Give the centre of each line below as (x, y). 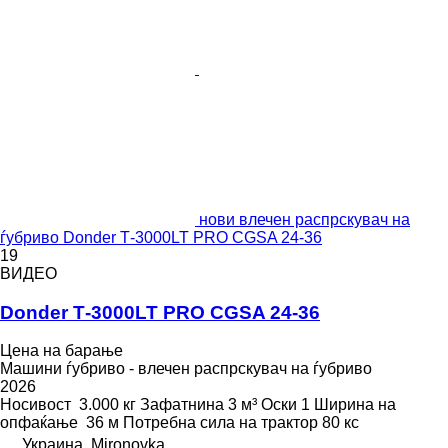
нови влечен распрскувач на (304, 219)
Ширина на (355, 405)
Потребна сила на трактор (220, 423)
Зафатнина (182, 405)
